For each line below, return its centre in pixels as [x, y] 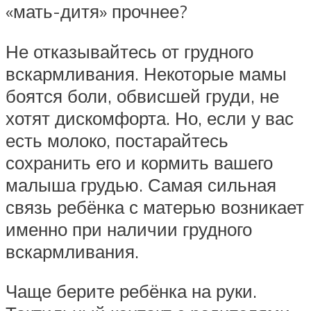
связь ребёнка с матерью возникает [155, 207]
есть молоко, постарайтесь [117, 140]
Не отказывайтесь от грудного [129, 51]
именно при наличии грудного [129, 229]
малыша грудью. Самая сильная [141, 184]
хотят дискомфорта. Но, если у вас [150, 118]
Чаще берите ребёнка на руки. [131, 291]
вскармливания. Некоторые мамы [146, 73]
